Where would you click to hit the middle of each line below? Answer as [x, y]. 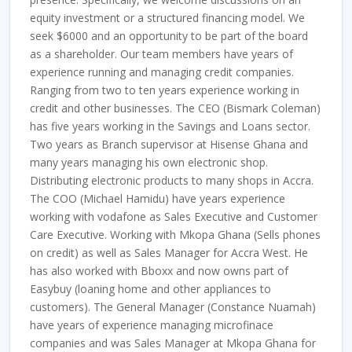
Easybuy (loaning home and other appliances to [150, 289]
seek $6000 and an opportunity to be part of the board [169, 36]
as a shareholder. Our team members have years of [161, 54]
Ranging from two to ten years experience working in [165, 90]
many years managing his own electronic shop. [149, 162]
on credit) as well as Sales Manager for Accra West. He [169, 253]
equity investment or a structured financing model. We [167, 18]
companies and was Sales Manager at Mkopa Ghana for [173, 343]
